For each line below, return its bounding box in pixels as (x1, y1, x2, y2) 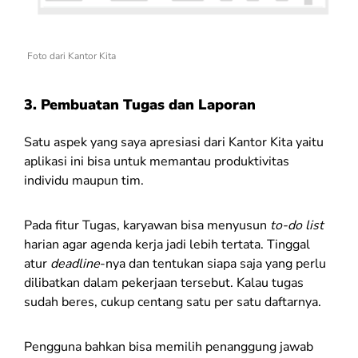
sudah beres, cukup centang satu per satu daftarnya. (24, 293, 321, 312)
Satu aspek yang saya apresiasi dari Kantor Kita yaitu (24, 133, 324, 152)
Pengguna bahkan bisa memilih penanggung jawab (24, 338, 313, 356)
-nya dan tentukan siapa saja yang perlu (100, 255, 326, 273)
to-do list (270, 217, 324, 235)
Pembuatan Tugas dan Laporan (41, 95, 256, 115)
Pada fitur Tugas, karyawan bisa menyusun (24, 217, 270, 235)
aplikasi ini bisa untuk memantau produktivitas (24, 153, 289, 171)
